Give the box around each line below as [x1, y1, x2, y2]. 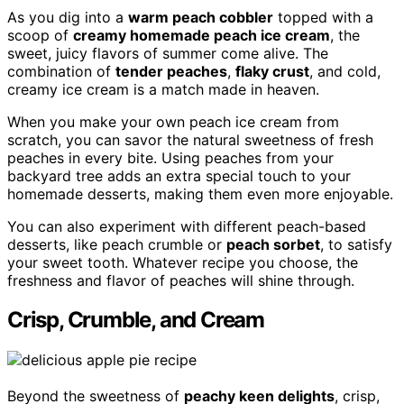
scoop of [7, 25, 73, 44]
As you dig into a [7, 7, 128, 26]
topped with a [273, 7, 373, 26]
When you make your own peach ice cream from [7, 112, 339, 131]
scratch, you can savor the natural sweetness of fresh [7, 130, 373, 149]
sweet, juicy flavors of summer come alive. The [7, 43, 328, 62]
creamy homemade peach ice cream [73, 25, 330, 44]
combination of [7, 61, 115, 80]
